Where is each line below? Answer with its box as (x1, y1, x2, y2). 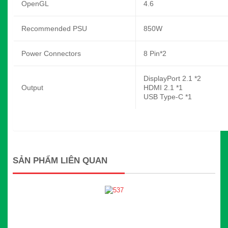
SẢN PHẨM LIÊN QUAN (13, 155, 107, 165)
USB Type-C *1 (144, 92, 192, 101)
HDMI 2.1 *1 (144, 83, 183, 92)
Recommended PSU (21, 24, 87, 33)
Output (21, 83, 43, 92)
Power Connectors (21, 49, 81, 58)
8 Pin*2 (144, 49, 166, 58)
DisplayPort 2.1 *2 (144, 74, 201, 82)
